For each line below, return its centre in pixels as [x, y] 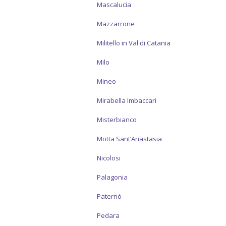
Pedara [108, 215]
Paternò [109, 196]
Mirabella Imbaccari [127, 100]
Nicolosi [109, 158]
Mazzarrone [116, 24]
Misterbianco [117, 120]
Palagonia [112, 177]
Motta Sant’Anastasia [129, 139]
